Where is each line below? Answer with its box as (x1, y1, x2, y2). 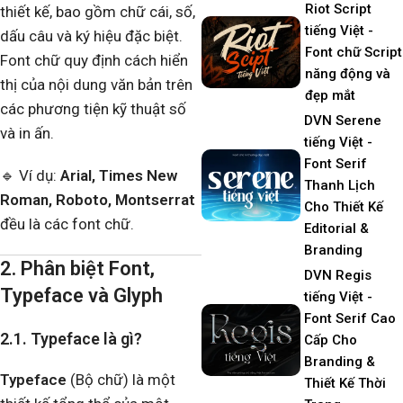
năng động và (305, 66, 391, 82)
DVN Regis (304, 267, 372, 283)
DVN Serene (303, 112, 381, 129)
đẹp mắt (305, 87, 356, 103)
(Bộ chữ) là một (67, 371, 175, 390)
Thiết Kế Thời (304, 375, 387, 391)
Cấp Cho (304, 332, 358, 348)
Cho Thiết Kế (303, 199, 383, 215)
